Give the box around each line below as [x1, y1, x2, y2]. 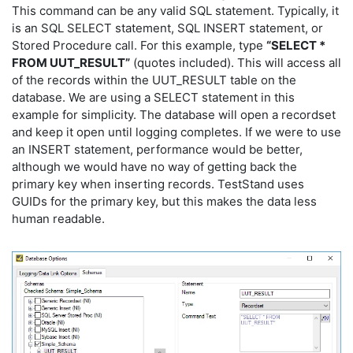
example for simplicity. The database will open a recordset [12, 107, 336, 123]
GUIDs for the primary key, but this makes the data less [12, 194, 317, 210]
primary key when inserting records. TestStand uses [12, 176, 304, 192]
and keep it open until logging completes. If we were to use [12, 124, 341, 140]
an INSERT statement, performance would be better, [12, 142, 303, 158]
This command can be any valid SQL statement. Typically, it [12, 3, 339, 19]
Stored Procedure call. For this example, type [12, 38, 266, 54]
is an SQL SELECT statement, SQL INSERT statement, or [12, 20, 323, 36]
